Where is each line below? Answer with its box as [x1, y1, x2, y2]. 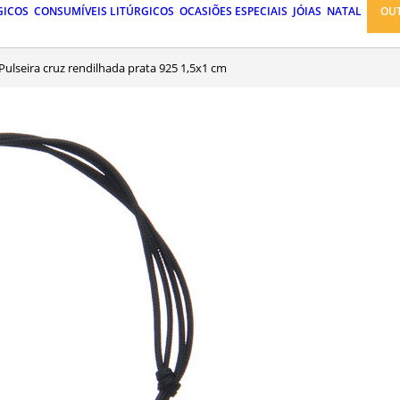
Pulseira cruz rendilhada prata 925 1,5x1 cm [5, 59, 227, 76]
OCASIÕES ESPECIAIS [179, 4, 287, 20]
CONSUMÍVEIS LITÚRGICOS [34, 4, 174, 20]
